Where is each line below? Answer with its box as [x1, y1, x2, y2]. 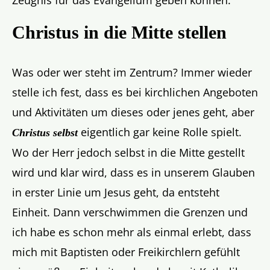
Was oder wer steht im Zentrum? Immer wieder [12, 65, 252, 80]
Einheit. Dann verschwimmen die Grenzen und [12, 205, 248, 220]
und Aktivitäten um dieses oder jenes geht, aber [12, 105, 254, 120]
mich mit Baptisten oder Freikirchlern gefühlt [12, 245, 240, 260]
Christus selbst [12, 127, 78, 139]
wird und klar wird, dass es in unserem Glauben [12, 165, 255, 180]
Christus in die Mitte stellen [12, 22, 227, 42]
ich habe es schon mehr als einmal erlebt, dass [12, 225, 251, 240]
